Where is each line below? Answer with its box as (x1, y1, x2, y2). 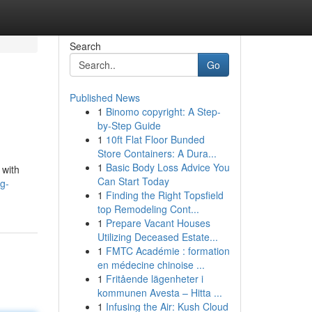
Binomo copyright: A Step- (105, 104, 221, 118)
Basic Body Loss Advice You (105, 160, 230, 174)
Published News (69, 91, 140, 104)
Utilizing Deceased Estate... (97, 230, 218, 244)
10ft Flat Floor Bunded (105, 132, 205, 146)
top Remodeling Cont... (97, 202, 199, 216)
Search (69, 39, 101, 53)
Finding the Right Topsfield (105, 188, 224, 202)
